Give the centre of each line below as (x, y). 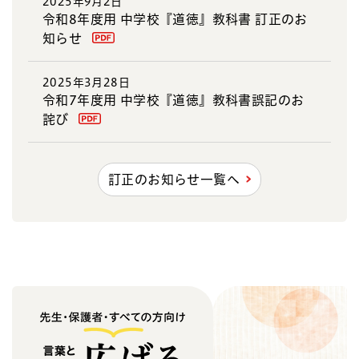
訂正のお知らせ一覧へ (174, 179)
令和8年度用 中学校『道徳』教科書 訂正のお (175, 19)
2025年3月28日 (86, 82)
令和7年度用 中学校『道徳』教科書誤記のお (173, 100)
